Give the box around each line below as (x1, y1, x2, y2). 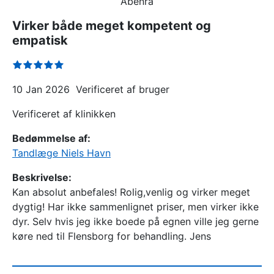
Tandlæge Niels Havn (12, 147, 111, 159)
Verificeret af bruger (76, 83, 169, 95)
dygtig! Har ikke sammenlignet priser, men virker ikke (12, 201, 259, 213)
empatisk (12, 33, 68, 48)
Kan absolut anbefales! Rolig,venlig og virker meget (12, 186, 250, 198)
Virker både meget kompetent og (12, 18, 211, 33)
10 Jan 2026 (12, 83, 70, 95)
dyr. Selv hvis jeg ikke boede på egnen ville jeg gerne (12, 215, 259, 228)
